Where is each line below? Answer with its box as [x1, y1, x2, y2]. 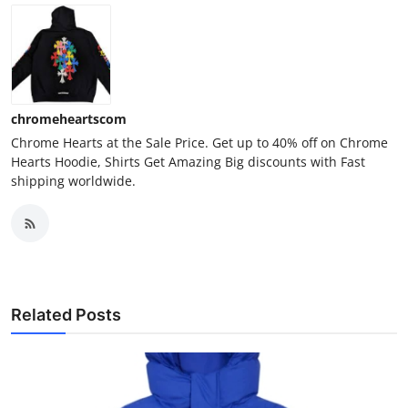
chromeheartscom [11, 110, 127, 128]
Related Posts [11, 305, 121, 325]
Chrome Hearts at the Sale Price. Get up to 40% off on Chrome [11, 134, 388, 152]
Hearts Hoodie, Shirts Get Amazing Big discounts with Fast [11, 153, 365, 171]
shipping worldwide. [11, 172, 136, 190]
